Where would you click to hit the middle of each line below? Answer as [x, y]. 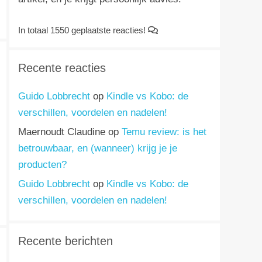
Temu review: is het [164, 132]
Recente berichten [65, 241]
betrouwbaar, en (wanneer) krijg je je [98, 149]
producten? [42, 165]
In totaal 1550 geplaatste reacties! [83, 30]
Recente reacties [62, 68]
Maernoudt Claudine [62, 132]
